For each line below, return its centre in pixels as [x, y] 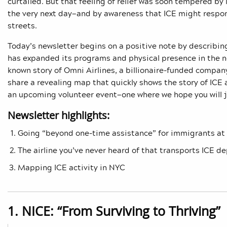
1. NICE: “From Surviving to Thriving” [114, 211]
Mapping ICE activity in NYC [71, 167]
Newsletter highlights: [59, 116]
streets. [23, 26]
